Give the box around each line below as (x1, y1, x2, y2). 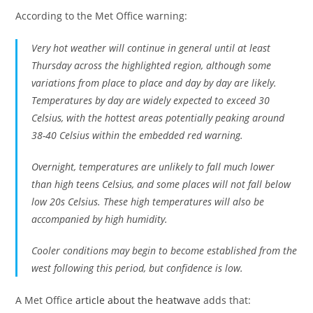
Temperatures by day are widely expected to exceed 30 (31, 94, 270, 107)
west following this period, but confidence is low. (31, 261, 244, 275)
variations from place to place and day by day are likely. (31, 76, 277, 89)
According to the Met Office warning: (15, 9, 188, 22)
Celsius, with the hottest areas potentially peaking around (31, 111, 285, 124)
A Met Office (15, 293, 76, 307)
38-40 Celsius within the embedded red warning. (31, 129, 244, 142)
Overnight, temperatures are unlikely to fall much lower (31, 160, 275, 173)
